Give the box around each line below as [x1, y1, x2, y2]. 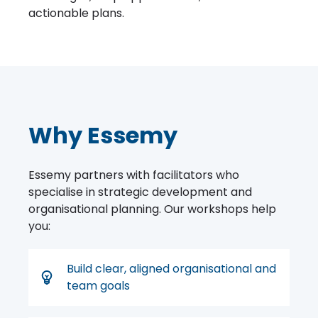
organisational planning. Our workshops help [28, 201, 276, 218]
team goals [67, 278, 130, 295]
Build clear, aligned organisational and [67, 261, 276, 278]
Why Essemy [28, 119, 177, 152]
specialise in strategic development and [28, 184, 252, 201]
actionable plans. [28, 5, 124, 22]
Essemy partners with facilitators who [28, 167, 239, 184]
